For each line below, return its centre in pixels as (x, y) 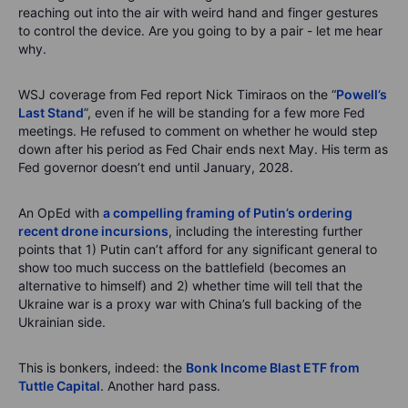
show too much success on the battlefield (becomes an (182, 268)
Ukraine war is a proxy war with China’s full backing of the (190, 304)
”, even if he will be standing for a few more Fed (224, 113)
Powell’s (362, 95)
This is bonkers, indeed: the (102, 368)
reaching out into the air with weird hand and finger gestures (198, 13)
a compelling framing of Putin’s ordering (228, 213)
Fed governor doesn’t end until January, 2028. (156, 168)
